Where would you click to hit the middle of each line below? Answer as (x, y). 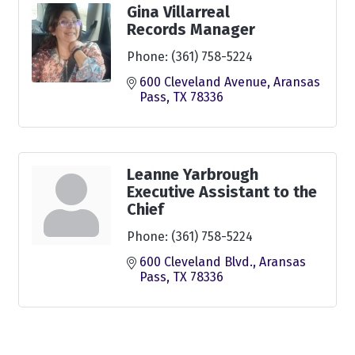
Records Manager (191, 29)
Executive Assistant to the (222, 191)
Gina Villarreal (178, 11)
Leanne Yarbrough (193, 174)
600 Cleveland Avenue (203, 82)
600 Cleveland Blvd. (196, 261)
